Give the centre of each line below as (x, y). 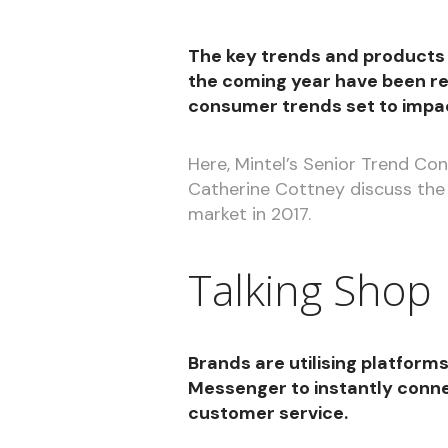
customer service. (267, 413)
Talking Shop (309, 289)
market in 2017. (249, 214)
